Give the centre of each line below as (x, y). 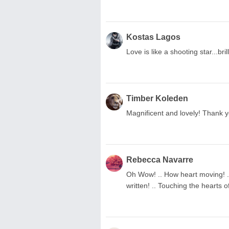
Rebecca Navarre (160, 159)
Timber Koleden (157, 98)
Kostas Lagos (153, 37)
